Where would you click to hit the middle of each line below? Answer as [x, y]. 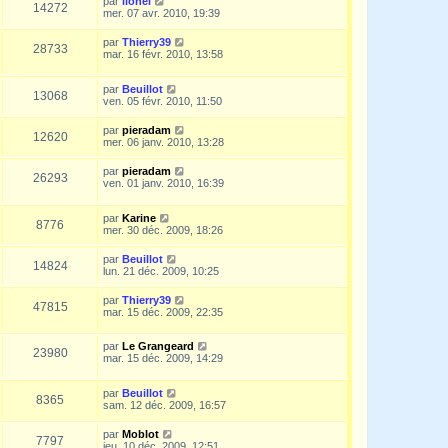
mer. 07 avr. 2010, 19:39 [161, 13]
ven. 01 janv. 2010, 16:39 [163, 183]
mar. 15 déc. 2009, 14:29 [163, 358]
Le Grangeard [158, 346]
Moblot [140, 434]
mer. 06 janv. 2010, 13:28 [163, 142]
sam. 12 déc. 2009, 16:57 [164, 405]
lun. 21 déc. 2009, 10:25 [161, 270]
